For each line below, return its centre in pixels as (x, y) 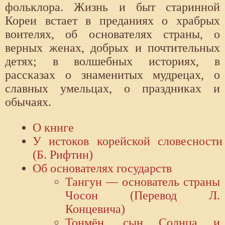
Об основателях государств (102, 168)
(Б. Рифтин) (63, 155)
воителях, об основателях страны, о (113, 34)
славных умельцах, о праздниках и (113, 89)
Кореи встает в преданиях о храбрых (113, 21)
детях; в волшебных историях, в (113, 62)
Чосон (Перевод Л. (143, 196)
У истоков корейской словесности (128, 141)
